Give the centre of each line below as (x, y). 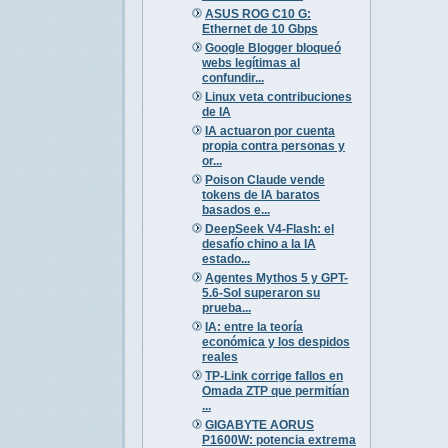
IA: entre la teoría (253, 326)
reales (219, 356)
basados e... (235, 209)
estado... (225, 258)
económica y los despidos (275, 341)
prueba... (226, 307)
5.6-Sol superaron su (260, 292)
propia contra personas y (273, 145)
